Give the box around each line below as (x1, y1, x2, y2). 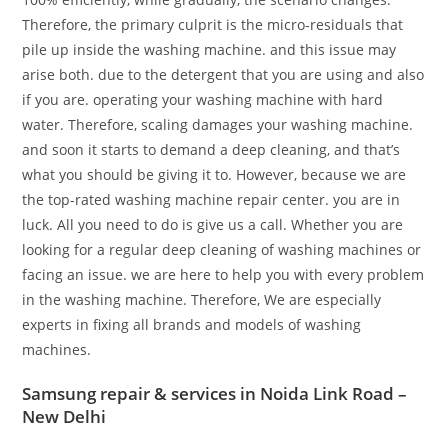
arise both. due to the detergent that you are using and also (22, 65, 425, 84)
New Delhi (22, 405, 107, 428)
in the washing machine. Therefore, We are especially (22, 290, 382, 309)
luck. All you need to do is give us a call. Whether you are (22, 215, 404, 234)
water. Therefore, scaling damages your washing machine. (22, 115, 414, 134)
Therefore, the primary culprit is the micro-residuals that (22, 15, 404, 34)
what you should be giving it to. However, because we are (22, 165, 407, 184)
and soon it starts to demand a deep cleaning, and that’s (22, 140, 401, 159)
